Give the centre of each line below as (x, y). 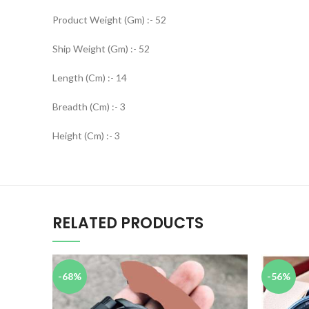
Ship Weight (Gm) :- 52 (101, 49)
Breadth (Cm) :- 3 (89, 107)
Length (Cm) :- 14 (90, 78)
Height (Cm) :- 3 (86, 136)
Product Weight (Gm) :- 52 (109, 20)
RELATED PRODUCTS (128, 223)
